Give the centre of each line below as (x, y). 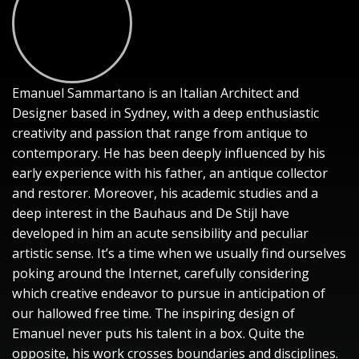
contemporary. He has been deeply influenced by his (169, 153)
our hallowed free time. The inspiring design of (153, 313)
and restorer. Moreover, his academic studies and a (165, 193)
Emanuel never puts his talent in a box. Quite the (158, 333)
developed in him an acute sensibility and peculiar (160, 233)
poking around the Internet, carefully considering (161, 273)
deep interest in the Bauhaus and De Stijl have (151, 213)
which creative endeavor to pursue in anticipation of (169, 293)
